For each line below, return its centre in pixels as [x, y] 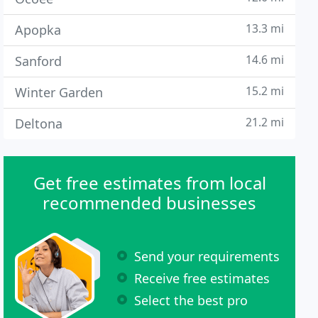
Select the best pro [191, 300]
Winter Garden [59, 92]
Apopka [38, 30]
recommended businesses [150, 203]
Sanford [39, 61]
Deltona [39, 124]
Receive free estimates [202, 278]
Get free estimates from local [149, 183]
